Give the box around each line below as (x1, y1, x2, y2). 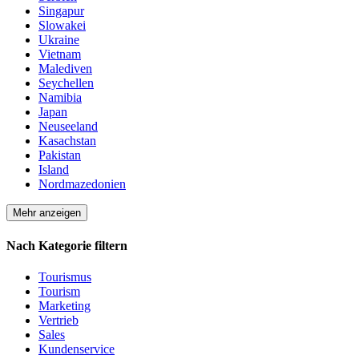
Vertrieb (38, 313, 79, 327)
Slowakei (38, 18, 86, 33)
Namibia (38, 91, 82, 105)
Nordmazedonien (38, 177, 126, 192)
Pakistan (38, 148, 81, 163)
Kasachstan (38, 134, 96, 148)
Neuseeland (38, 119, 98, 134)
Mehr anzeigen (13, 207, 81, 220)
